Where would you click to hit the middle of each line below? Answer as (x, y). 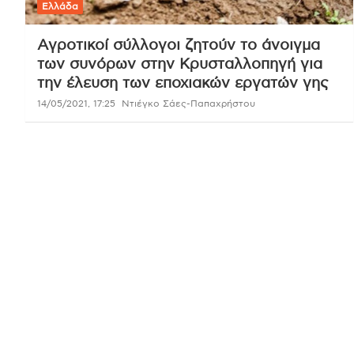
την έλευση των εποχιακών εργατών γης (183, 83)
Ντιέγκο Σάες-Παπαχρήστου (188, 103)
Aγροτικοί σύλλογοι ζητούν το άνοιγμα (179, 45)
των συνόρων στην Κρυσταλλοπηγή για (180, 64)
